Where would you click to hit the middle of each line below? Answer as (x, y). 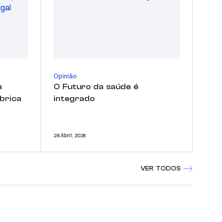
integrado (74, 98)
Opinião (65, 76)
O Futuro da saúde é (96, 86)
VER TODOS (161, 168)
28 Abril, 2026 (70, 135)
